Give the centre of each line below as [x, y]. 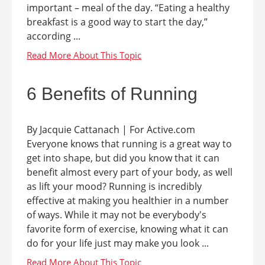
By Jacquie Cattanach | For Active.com [111, 130]
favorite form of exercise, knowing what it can [127, 229]
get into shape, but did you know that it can [123, 158]
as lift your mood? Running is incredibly [114, 186]
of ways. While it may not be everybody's [117, 215]
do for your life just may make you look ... [118, 243]
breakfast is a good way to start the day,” [117, 22]
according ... [54, 36]
